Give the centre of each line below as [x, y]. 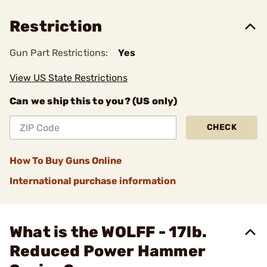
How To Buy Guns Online [66, 161]
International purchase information [93, 181]
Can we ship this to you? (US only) [93, 101]
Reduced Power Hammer [108, 251]
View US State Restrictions [69, 78]
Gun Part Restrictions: [59, 53]
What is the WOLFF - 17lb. [108, 232]
